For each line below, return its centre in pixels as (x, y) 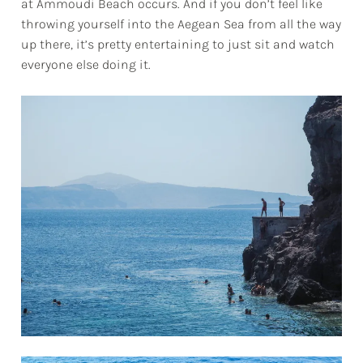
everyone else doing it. (86, 65)
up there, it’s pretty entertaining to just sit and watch (178, 45)
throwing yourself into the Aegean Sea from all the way (181, 24)
